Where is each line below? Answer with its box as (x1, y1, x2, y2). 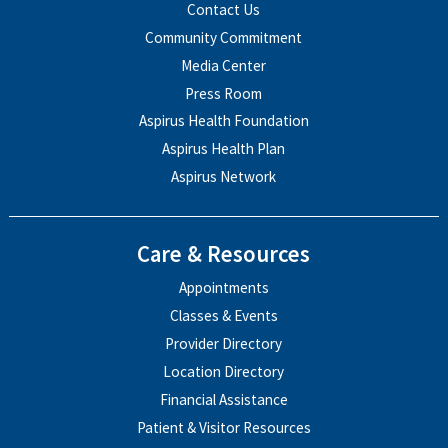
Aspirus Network (171, 167, 277, 187)
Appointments (178, 278, 269, 298)
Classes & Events (169, 305, 278, 325)
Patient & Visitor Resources (136, 417, 311, 437)
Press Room (185, 83, 263, 103)
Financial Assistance (159, 389, 288, 409)
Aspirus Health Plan (162, 139, 286, 159)
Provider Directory (165, 333, 283, 353)
